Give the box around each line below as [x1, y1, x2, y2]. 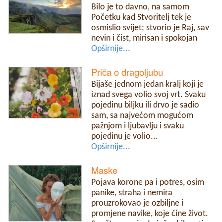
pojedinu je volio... [91, 132, 159, 141]
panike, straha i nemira [91, 189, 173, 198]
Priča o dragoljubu [91, 65, 164, 78]
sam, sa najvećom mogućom [91, 111, 194, 120]
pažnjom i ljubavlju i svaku [91, 121, 184, 130]
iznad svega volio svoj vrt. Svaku [91, 90, 206, 99]
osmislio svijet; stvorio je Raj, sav [91, 23, 210, 32]
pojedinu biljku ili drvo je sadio [91, 101, 200, 110]
